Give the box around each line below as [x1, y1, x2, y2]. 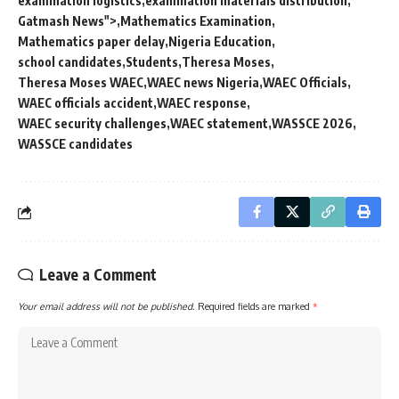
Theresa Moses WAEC [18, 75, 143, 91]
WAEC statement [170, 116, 268, 132]
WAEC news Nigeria [147, 75, 259, 91]
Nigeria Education [168, 34, 272, 50]
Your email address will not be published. [18, 300, 195, 313]
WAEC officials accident [18, 95, 153, 111]
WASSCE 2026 [272, 116, 353, 132]
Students [126, 54, 178, 70]
